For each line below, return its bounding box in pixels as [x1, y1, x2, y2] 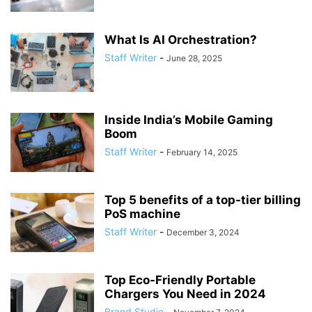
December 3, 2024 [166, 227, 240, 238]
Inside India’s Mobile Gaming [104, 113, 273, 127]
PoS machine [104, 207, 180, 221]
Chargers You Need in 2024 [104, 287, 266, 302]
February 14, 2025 [166, 147, 237, 158]
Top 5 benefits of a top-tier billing [104, 193, 301, 208]
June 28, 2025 [166, 53, 222, 64]
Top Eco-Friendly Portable [104, 273, 256, 288]
